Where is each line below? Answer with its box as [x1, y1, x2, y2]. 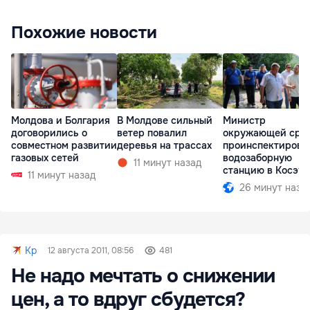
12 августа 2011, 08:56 [48, 245, 134, 256]
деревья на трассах [117, 139, 212, 152]
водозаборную [223, 152, 292, 165]
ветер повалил [117, 127, 187, 140]
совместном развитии [11, 139, 117, 152]
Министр [223, 114, 266, 127]
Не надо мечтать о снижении [11, 264, 275, 289]
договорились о [11, 127, 87, 140]
